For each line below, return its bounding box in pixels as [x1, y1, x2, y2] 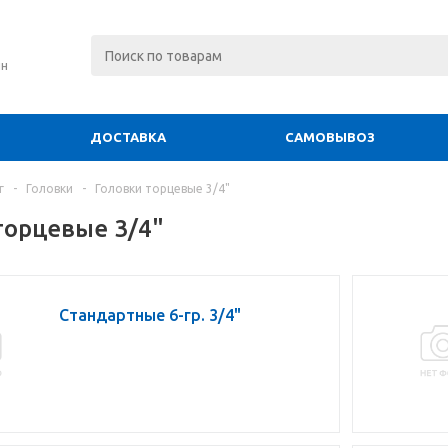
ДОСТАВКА [90, 130, 166, 144]
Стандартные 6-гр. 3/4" [59, 306, 241, 324]
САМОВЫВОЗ [285, 130, 375, 144]
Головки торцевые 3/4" [95, 182, 230, 195]
